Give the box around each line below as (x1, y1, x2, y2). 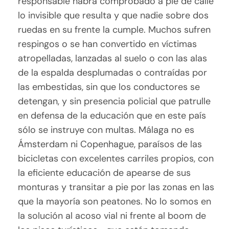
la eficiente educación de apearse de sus (18, 167, 191, 179)
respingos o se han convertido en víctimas (18, 38, 197, 51)
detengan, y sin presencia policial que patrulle (18, 95, 211, 108)
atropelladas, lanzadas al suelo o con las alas (18, 52, 208, 65)
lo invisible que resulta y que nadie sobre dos (18, 9, 209, 22)
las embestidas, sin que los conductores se (18, 81, 200, 94)
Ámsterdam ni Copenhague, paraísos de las (18, 138, 202, 151)
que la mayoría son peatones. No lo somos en (18, 195, 212, 208)
